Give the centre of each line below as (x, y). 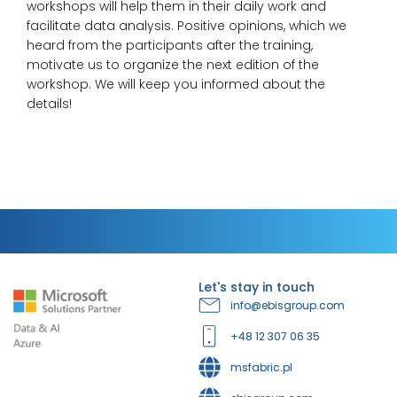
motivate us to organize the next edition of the (173, 65)
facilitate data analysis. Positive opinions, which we (187, 26)
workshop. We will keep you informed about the (176, 85)
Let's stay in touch (257, 288)
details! (49, 104)
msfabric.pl (262, 367)
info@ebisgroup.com (288, 305)
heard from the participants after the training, (170, 46)
